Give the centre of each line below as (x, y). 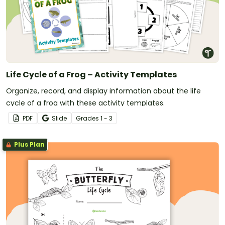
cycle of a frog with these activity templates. (85, 103)
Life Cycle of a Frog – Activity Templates (91, 75)
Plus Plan (29, 145)
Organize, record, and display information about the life (103, 91)
